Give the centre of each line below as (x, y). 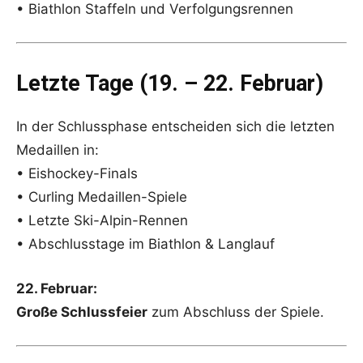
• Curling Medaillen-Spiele (102, 197)
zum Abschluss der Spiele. (236, 312)
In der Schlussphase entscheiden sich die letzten (175, 127)
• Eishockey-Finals (77, 174)
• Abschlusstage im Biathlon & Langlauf (145, 244)
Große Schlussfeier (82, 312)
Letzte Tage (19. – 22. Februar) (170, 84)
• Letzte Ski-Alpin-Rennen (102, 221)
